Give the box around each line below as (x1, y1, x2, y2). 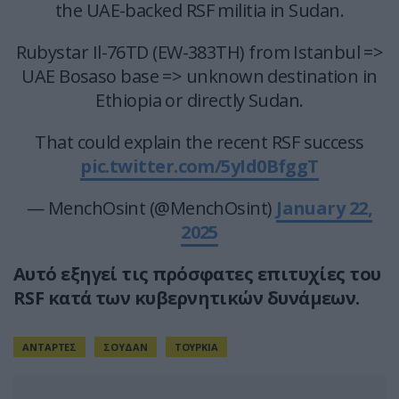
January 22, (276, 196, 373, 221)
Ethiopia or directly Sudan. (95, 88, 304, 113)
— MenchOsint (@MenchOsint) (26, 196, 277, 221)
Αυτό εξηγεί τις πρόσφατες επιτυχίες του (13, 262, 381, 287)
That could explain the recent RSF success (35, 130, 364, 155)
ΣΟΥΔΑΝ (103, 340, 148, 354)
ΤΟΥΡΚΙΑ (174, 340, 218, 354)
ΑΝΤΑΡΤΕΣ (22, 340, 77, 354)
